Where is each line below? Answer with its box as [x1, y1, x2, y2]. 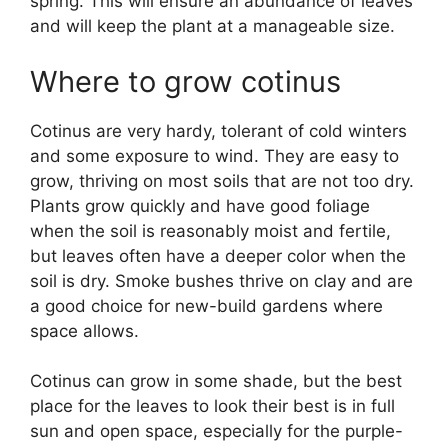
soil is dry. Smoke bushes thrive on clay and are [30, 270, 413, 291]
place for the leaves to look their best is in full [30, 396, 395, 417]
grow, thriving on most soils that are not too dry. [30, 170, 414, 191]
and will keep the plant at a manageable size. [30, 16, 395, 37]
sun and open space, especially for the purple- [30, 421, 403, 442]
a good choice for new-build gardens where [30, 295, 383, 316]
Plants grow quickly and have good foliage [30, 195, 370, 216]
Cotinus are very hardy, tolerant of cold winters [30, 120, 407, 141]
